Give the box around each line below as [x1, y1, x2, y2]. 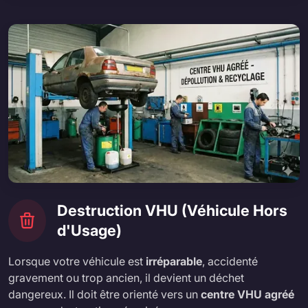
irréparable [146, 254, 202, 268]
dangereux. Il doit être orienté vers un [8, 287, 201, 301]
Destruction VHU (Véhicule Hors [57, 201, 287, 219]
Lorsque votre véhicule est [8, 254, 146, 268]
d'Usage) [57, 221, 122, 239]
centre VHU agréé [201, 287, 294, 301]
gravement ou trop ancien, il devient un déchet [8, 270, 244, 285]
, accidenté [202, 254, 258, 268]
